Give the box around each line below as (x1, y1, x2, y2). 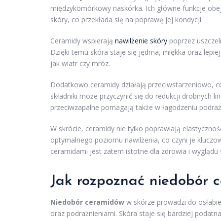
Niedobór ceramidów (50, 197, 124, 207)
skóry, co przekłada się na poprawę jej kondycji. (50, 15, 203, 25)
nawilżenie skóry (115, 36, 167, 46)
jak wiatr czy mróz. (50, 59, 110, 69)
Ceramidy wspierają (50, 36, 115, 46)
